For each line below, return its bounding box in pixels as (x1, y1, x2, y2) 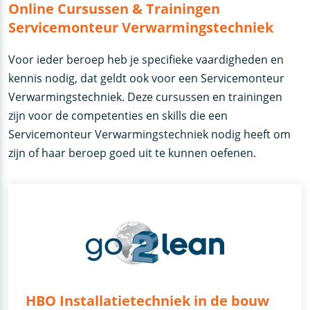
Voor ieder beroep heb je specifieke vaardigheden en (8, 52, 284, 68)
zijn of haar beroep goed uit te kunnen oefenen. (8, 145, 257, 161)
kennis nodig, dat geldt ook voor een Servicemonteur (8, 71, 285, 86)
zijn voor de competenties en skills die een (8, 108, 228, 124)
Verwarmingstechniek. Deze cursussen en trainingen (8, 89, 283, 105)
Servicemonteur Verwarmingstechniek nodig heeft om (8, 127, 291, 143)
